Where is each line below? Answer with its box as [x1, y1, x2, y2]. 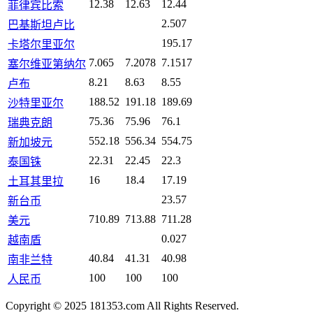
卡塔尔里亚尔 [8, 38, 75, 51]
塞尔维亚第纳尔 [8, 58, 86, 71]
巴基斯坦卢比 [8, 19, 75, 31]
